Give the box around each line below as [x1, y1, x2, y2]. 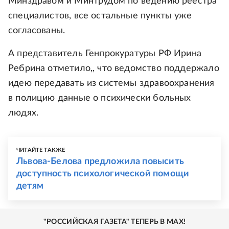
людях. [8, 108, 39, 118]
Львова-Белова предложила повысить [16, 157, 184, 166]
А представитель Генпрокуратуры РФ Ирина [8, 49, 202, 58]
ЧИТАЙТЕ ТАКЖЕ [16, 147, 65, 153]
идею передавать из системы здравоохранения [8, 79, 215, 88]
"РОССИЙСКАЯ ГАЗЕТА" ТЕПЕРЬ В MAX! [43, 218, 186, 225]
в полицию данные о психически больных [8, 94, 191, 103]
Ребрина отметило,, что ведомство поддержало [8, 64, 219, 73]
